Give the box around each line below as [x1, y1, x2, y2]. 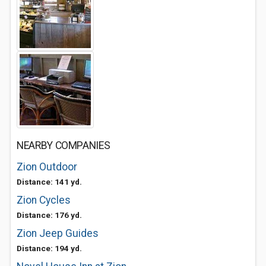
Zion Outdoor [17, 161, 77, 173]
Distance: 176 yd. [17, 210, 82, 220]
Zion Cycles [17, 194, 71, 206]
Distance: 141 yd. [17, 177, 82, 186]
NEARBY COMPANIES [17, 140, 110, 151]
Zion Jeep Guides [17, 227, 99, 239]
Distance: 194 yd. [17, 243, 82, 253]
